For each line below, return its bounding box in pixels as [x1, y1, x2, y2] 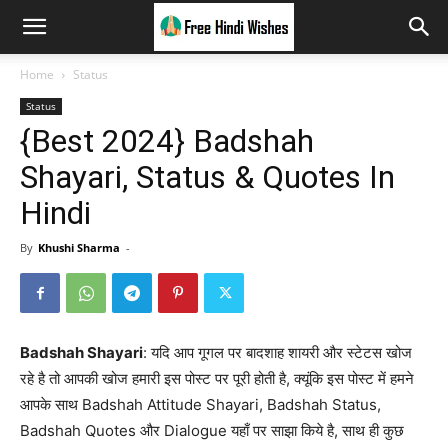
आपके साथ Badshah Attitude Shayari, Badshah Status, [20, 395, 381, 414]
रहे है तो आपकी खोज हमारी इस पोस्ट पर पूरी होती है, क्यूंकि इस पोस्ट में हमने [20, 369, 414, 388]
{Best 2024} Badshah [20, 122, 314, 160]
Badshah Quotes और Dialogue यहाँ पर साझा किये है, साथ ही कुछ [20, 421, 404, 440]
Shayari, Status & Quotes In [20, 158, 395, 196]
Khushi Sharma [38, 240, 120, 255]
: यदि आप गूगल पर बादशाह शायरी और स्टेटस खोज [143, 343, 412, 362]
